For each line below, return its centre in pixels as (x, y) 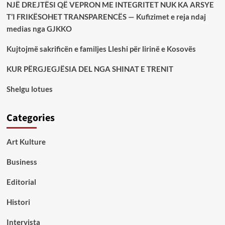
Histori (18, 202)
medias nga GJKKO (39, 29)
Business (22, 162)
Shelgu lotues (29, 89)
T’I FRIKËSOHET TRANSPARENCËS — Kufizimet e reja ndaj (106, 17)
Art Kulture (26, 142)
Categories (30, 118)
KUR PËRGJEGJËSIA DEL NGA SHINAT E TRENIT (90, 69)
